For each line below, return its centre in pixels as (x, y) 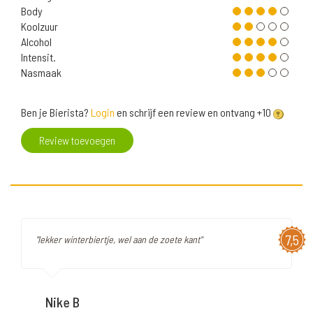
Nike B (63, 302)
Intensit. (38, 57)
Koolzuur (39, 27)
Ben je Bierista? (56, 112)
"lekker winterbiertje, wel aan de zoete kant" (119, 240)
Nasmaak (41, 73)
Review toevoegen (77, 140)
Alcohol (36, 42)
